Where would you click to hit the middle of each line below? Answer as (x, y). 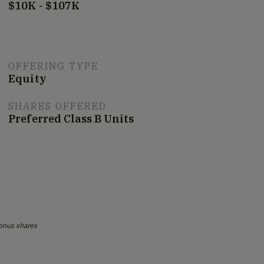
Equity (27, 79)
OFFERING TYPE (54, 66)
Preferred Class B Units (71, 119)
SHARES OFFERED (58, 106)
